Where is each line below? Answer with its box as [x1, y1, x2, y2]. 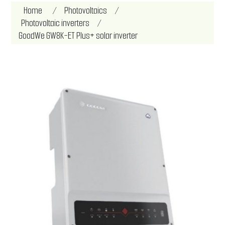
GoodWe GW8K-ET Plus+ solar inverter [19, 29, 138, 42]
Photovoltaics [64, 4, 107, 17]
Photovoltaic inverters [21, 17, 90, 29]
